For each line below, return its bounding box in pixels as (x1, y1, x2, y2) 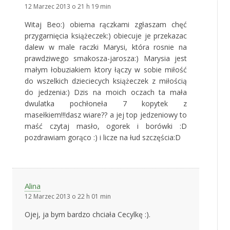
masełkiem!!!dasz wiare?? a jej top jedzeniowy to (25, 110, 187, 120)
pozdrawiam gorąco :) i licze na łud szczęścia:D (25, 132, 181, 143)
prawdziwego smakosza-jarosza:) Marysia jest (25, 53, 187, 64)
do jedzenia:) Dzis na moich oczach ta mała (25, 87, 187, 98)
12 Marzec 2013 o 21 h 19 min (25, 2, 111, 11)
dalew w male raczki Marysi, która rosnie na (25, 42, 187, 52)
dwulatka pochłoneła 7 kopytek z (25, 99, 187, 109)
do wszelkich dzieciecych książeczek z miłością (25, 76, 187, 86)
